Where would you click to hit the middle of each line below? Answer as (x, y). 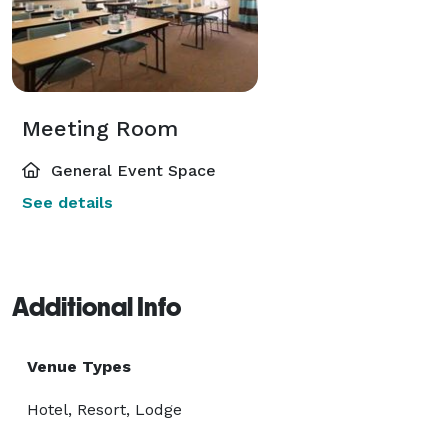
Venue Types (79, 366)
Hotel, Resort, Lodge (104, 409)
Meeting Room (100, 128)
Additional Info (96, 306)
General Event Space (131, 170)
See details (67, 202)
